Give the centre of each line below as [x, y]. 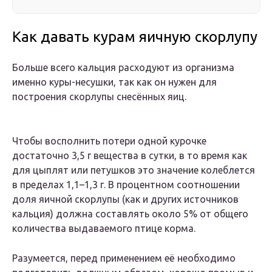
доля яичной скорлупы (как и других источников [125, 199]
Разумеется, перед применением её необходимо [124, 258]
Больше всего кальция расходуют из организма [123, 68]
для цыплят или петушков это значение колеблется [134, 170]
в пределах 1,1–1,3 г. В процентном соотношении [126, 185]
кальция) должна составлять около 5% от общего [130, 214]
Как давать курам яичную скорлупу [135, 37]
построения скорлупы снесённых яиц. [99, 97]
